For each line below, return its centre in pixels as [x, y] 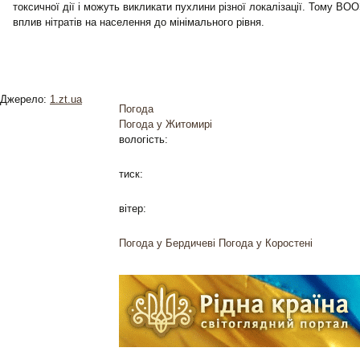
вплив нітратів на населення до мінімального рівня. [139, 22]
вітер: [133, 209]
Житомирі [189, 124]
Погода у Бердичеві [167, 243]
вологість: [143, 139]
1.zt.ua [66, 99]
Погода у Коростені [266, 243]
